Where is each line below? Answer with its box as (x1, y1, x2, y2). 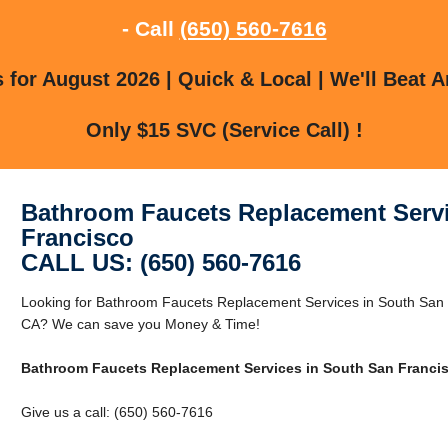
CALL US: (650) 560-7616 (20, 248, 301, 276)
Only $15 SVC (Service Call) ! (85, 118, 363, 141)
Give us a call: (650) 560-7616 (20, 403, 213, 420)
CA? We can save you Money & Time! (20, 315, 260, 332)
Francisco (20, 223, 134, 251)
